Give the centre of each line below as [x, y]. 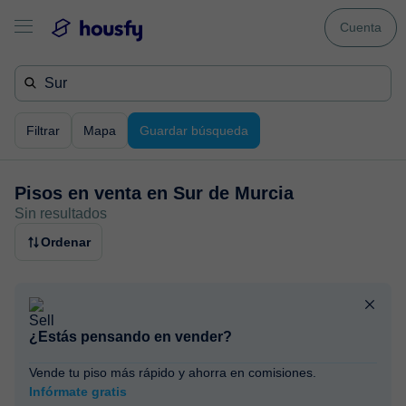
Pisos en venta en [94, 193]
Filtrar [43, 130]
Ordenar [66, 242]
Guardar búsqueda [194, 130]
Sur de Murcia [233, 193]
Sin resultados [61, 213]
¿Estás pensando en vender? [130, 337]
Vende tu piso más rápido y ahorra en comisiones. [173, 372]
